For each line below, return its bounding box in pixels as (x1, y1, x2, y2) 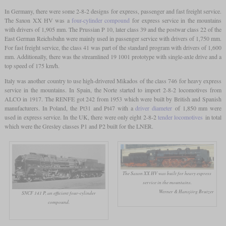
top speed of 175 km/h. (4, 62, 60, 70)
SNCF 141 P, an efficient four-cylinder (21, 190, 96, 197)
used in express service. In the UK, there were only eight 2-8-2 (4, 113, 158, 122)
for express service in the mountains (130, 16, 222, 25)
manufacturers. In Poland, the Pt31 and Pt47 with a (4, 104, 136, 112)
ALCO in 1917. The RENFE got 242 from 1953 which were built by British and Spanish (4, 95, 222, 103)
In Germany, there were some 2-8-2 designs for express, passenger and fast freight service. (4, 7, 222, 16)
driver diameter (135, 104, 173, 112)
